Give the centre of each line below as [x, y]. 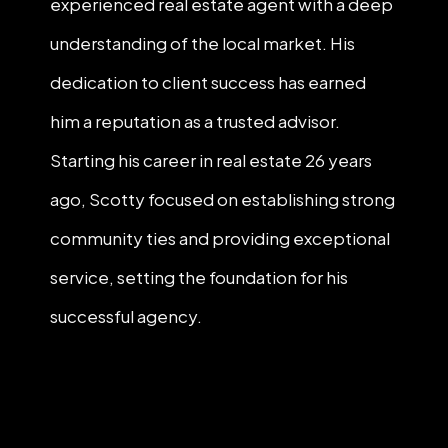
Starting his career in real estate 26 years [211, 160]
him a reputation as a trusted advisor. [195, 121]
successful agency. [126, 316]
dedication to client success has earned [208, 82]
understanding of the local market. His [202, 43]
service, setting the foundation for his [199, 277]
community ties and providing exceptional [220, 238]
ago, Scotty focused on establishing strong [222, 199]
